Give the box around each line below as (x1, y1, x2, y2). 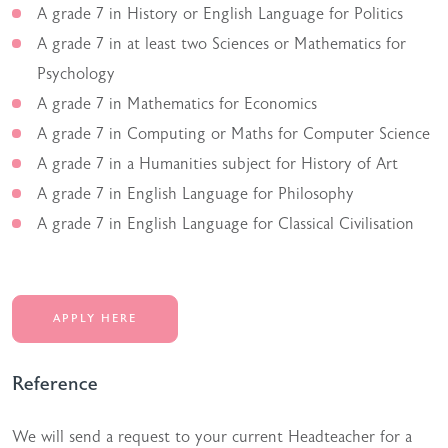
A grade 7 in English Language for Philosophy (37, 185, 354, 203)
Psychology (37, 65, 115, 83)
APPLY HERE (53, 312, 137, 325)
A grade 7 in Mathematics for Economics (37, 95, 317, 113)
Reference (12, 373, 98, 395)
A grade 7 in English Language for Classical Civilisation (37, 215, 414, 233)
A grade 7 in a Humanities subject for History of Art (37, 155, 398, 173)
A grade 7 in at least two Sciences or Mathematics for (37, 35, 406, 53)
